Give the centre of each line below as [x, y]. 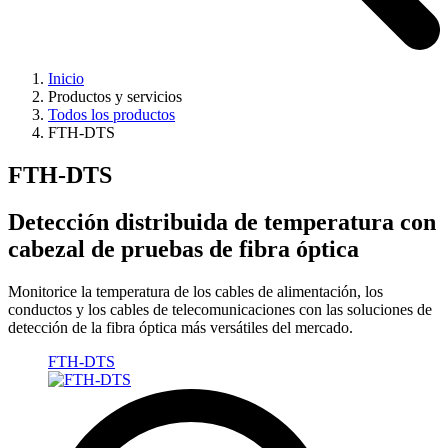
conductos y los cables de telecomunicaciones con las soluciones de [220, 309]
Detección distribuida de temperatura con [222, 221]
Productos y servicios [115, 97]
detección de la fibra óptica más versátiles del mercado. [180, 327]
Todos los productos [111, 115]
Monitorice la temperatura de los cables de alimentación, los [195, 291]
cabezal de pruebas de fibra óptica [183, 248]
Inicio [66, 79]
